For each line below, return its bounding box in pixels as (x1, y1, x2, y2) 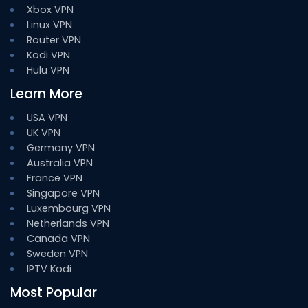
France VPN (27, 171, 82, 186)
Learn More (10, 85, 82, 104)
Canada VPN (27, 232, 90, 246)
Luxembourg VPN (27, 201, 111, 216)
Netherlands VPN (27, 217, 109, 231)
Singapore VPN (27, 186, 100, 201)
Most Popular (10, 283, 97, 302)
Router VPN (27, 33, 81, 47)
